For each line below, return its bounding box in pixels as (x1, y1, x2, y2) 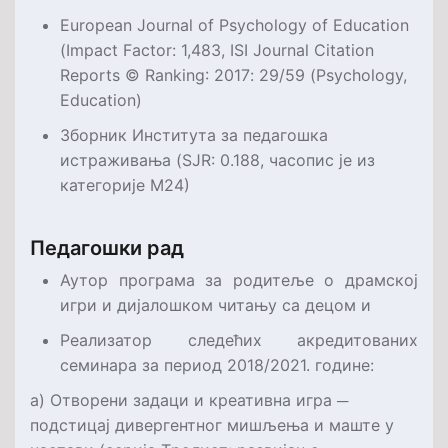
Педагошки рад (30, 235, 184, 260)
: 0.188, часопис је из (211, 149, 375, 170)
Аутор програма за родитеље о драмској (60, 269, 418, 290)
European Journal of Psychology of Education (60, 14, 409, 35)
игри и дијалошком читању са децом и (60, 294, 371, 315)
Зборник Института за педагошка (60, 124, 328, 145)
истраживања (60, 149, 176, 170)
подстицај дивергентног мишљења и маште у (30, 414, 394, 435)
